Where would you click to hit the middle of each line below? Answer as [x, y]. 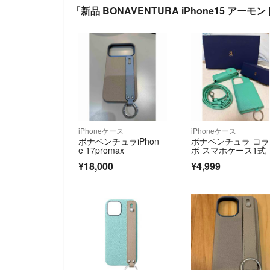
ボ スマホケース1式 [229, 150]
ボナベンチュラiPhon [119, 141]
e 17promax [101, 150]
